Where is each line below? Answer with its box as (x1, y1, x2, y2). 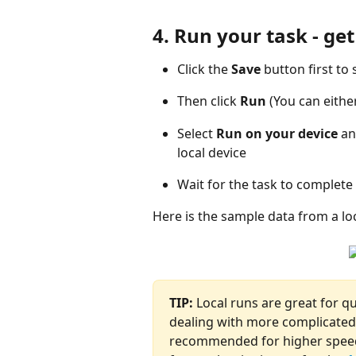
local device (177, 143, 246, 161)
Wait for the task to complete (177, 175, 353, 193)
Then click (177, 92, 240, 110)
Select (177, 124, 216, 142)
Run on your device (216, 124, 338, 142)
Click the (177, 60, 231, 78)
